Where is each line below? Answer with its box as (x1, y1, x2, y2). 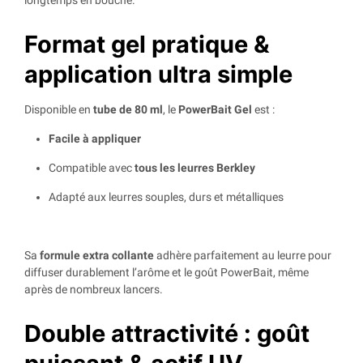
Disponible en (24, 103, 93, 117)
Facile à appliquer (49, 132, 141, 146)
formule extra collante (40, 249, 154, 263)
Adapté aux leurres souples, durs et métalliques (49, 190, 284, 204)
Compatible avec (49, 161, 135, 175)
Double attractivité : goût (24, 319, 310, 348)
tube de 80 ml (93, 103, 163, 117)
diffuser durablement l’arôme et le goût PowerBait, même (24, 266, 309, 280)
